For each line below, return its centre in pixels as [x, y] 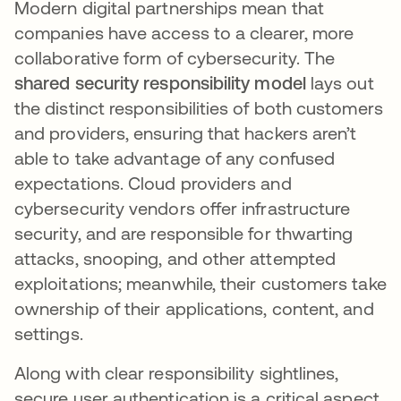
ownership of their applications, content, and [194, 308]
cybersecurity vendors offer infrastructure [183, 208]
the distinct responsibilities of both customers [199, 108]
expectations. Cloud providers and [153, 183]
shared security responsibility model [160, 83]
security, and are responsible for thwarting [184, 233]
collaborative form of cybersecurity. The [175, 58]
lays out [340, 83]
